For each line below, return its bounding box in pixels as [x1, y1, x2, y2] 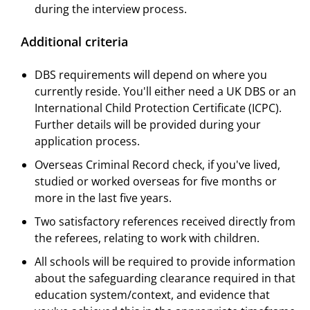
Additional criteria [21, 33, 128, 51]
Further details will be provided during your [35, 117, 261, 133]
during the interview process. [35, 1, 187, 17]
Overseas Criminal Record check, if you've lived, [35, 157, 280, 173]
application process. [35, 134, 140, 149]
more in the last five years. [35, 190, 172, 206]
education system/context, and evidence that [35, 287, 270, 303]
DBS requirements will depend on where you [35, 67, 267, 83]
